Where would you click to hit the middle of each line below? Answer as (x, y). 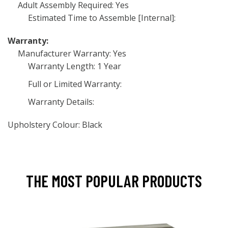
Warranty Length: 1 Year (75, 66)
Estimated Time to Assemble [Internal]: (102, 18)
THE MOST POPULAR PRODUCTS (114, 181)
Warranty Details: (61, 102)
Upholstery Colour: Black (55, 125)
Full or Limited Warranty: (75, 84)
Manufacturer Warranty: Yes (72, 53)
